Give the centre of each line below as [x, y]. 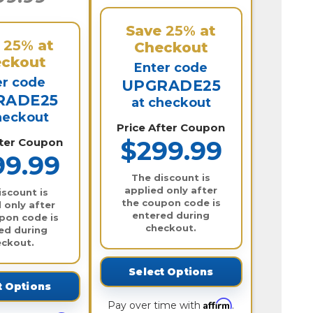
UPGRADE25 [171, 85]
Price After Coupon [171, 127]
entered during [171, 215]
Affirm [218, 303]
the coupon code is [171, 202]
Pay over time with [156, 305]
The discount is [171, 177]
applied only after [171, 190]
